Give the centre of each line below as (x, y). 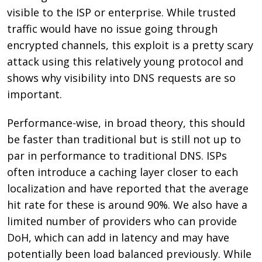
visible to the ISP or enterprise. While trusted (122, 13)
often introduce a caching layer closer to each (123, 172)
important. (35, 94)
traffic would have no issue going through (113, 29)
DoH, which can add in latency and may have (118, 238)
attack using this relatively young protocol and (125, 62)
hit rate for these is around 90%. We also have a (127, 205)
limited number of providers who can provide (122, 221)
